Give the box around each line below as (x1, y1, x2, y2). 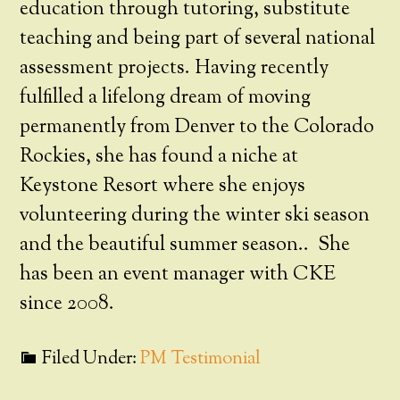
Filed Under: (42, 346, 141, 372)
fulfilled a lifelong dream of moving (20, 84, 312, 112)
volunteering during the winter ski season (20, 202, 371, 230)
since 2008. (20, 290, 115, 319)
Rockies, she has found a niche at (20, 143, 299, 171)
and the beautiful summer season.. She (20, 231, 351, 260)
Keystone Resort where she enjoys (20, 172, 306, 201)
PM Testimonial (140, 346, 262, 372)
